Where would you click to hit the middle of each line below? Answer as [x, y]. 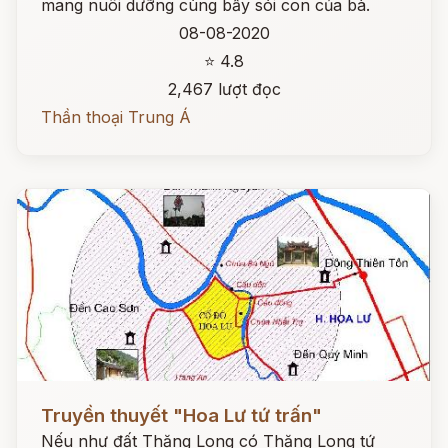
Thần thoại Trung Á [116, 117]
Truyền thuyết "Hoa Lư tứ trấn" [181, 415]
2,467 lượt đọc [224, 89]
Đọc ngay [53, 400]
